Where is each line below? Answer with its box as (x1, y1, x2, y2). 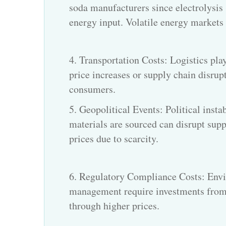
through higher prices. (69, 199, 159, 213)
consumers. (69, 82, 116, 96)
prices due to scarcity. (69, 132, 158, 146)
